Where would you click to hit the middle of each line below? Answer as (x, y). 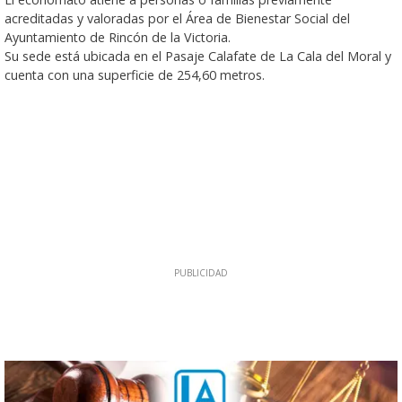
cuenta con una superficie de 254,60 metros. (135, 74)
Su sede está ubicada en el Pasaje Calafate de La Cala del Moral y (198, 56)
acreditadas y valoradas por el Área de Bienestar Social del (177, 18)
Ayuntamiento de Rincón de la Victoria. (118, 37)
